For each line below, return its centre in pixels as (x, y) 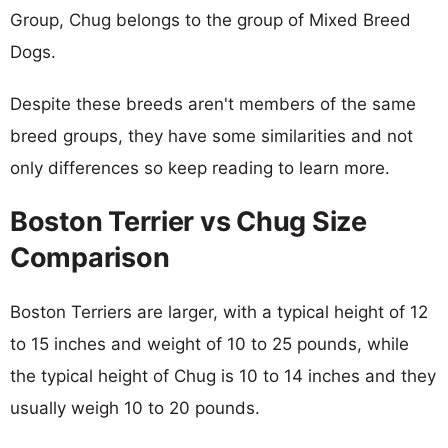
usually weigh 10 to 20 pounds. (135, 407)
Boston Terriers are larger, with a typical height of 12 (219, 311)
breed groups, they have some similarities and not (211, 135)
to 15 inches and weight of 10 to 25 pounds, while (209, 343)
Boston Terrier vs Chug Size (188, 221)
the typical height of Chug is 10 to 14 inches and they (223, 375)
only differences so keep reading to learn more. (200, 167)
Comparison (90, 257)
